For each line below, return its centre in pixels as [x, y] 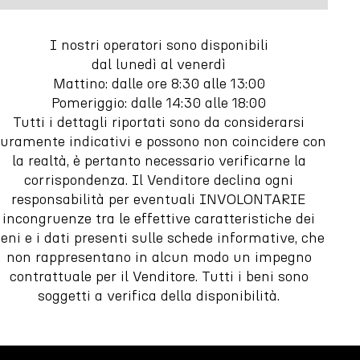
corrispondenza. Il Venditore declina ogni [159, 180]
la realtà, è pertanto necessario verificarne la [159, 160]
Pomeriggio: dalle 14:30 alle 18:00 [159, 102]
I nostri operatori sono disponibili [159, 45]
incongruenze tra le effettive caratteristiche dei [159, 218]
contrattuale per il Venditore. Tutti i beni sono [159, 276]
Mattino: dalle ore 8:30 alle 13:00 [159, 83]
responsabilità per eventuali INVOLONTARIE [159, 199]
